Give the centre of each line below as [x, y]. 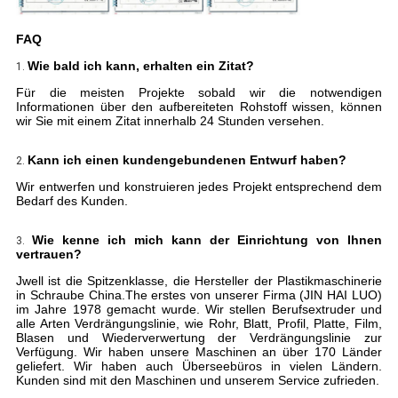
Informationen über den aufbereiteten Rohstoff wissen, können [199, 107]
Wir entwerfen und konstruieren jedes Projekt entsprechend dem [199, 187]
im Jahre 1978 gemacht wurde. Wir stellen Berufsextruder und [199, 310]
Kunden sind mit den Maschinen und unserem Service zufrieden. [197, 381]
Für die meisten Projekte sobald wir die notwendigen [199, 93]
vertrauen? [48, 255]
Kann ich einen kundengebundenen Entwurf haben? [187, 160]
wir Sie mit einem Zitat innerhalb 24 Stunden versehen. [170, 121]
